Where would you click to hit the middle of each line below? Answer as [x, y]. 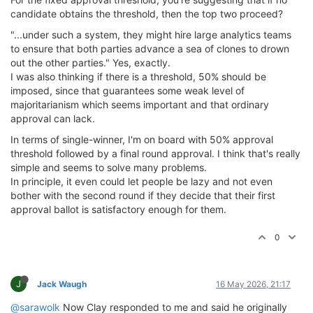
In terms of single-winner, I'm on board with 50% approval [142, 139]
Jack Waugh [62, 284]
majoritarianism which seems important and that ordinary [140, 104]
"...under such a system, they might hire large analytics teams [151, 35]
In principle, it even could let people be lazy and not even [141, 181]
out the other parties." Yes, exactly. [90, 63]
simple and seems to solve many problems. [109, 167]
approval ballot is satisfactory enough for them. [118, 209]
